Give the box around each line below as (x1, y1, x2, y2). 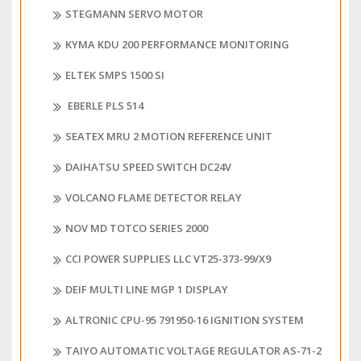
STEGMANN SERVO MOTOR (65, 6, 203, 22)
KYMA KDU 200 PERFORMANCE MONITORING (65, 37, 289, 52)
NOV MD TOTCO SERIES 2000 (65, 221, 208, 236)
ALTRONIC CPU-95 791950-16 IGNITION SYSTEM (65, 313, 304, 328)
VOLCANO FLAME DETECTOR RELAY (65, 190, 242, 205)
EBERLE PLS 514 (65, 98, 143, 114)
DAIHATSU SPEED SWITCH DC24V (65, 160, 231, 175)
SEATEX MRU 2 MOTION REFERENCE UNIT (65, 129, 272, 144)
